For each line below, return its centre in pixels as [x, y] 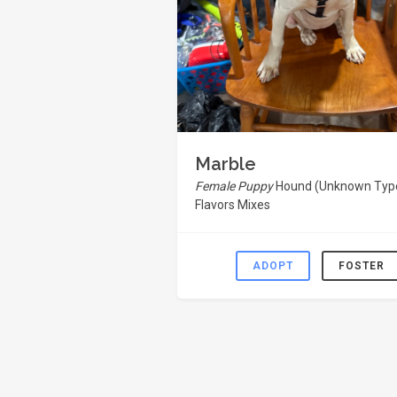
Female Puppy [235, 186]
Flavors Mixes [233, 205]
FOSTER [361, 266]
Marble [226, 164]
